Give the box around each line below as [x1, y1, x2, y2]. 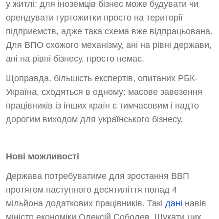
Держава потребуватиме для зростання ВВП [6, 171, 189, 181]
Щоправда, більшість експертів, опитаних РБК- [6, 73, 197, 83]
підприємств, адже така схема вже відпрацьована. [6, 26, 213, 36]
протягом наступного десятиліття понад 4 [6, 185, 177, 195]
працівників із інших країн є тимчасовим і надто [6, 101, 199, 110]
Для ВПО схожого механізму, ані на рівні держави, [6, 40, 212, 50]
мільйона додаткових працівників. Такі [6, 198, 165, 208]
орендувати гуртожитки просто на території [6, 13, 183, 22]
